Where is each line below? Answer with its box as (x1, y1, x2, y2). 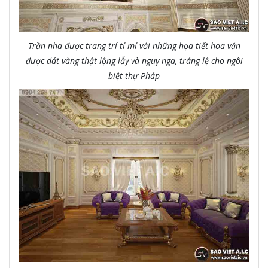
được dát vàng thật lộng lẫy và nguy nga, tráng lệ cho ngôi (25, 54, 243, 66)
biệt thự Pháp (108, 69, 160, 81)
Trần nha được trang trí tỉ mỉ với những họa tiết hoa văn (28, 39, 240, 51)
